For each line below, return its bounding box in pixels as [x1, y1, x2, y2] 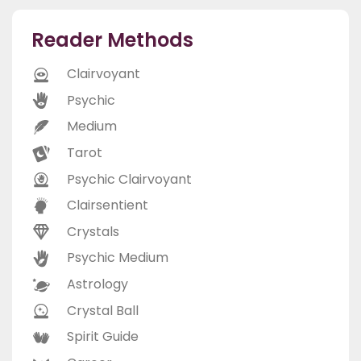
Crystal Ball [67, 301, 139, 320]
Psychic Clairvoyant [67, 169, 192, 189]
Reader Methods [31, 27, 193, 54]
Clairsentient [67, 196, 148, 215]
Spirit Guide [67, 327, 139, 346]
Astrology [67, 275, 128, 294]
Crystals [67, 222, 119, 241]
